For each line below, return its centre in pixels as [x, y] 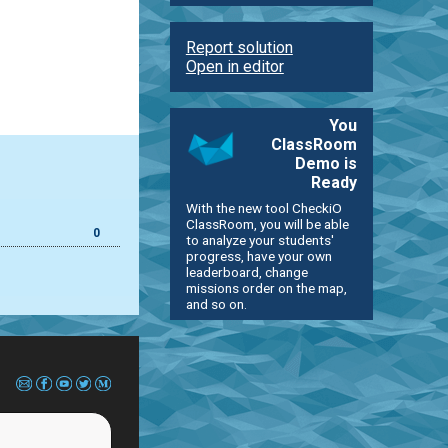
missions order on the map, [266, 287]
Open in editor [234, 66]
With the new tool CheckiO [263, 207]
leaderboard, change [246, 271]
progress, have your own [258, 255]
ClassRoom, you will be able [267, 223]
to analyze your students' [259, 239]
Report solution [239, 47]
